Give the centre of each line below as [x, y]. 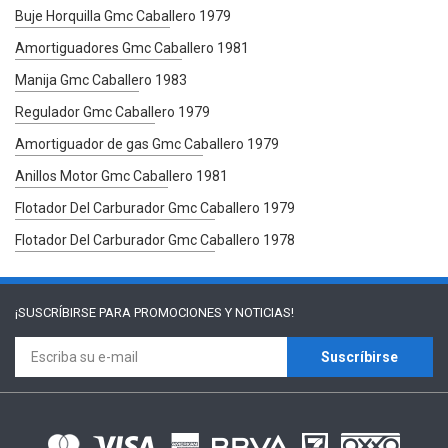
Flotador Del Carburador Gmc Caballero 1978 [155, 239]
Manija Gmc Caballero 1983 [101, 79]
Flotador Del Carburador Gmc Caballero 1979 [155, 207]
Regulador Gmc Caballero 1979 [112, 111]
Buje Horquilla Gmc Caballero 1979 [123, 15]
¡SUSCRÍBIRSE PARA [74, 312]
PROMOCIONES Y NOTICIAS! [214, 312]
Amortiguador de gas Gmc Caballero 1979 [147, 143]
